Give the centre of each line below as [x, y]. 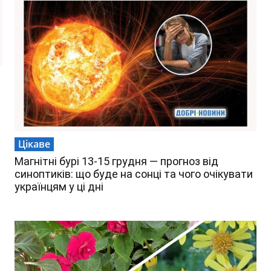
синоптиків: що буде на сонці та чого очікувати [134, 174]
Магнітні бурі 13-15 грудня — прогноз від [116, 162]
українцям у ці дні [60, 187]
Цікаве [34, 144]
